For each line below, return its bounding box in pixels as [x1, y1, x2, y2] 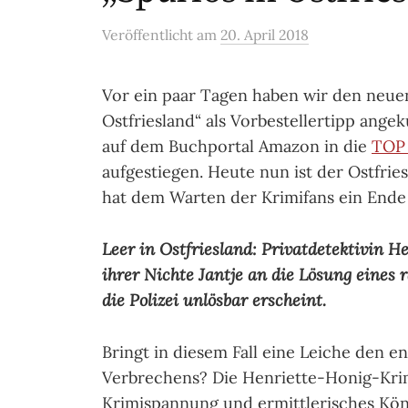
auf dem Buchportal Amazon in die [102, 136, 372, 157]
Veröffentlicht [102, 25, 197, 44]
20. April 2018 [220, 25, 309, 44]
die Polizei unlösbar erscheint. [102, 289, 331, 311]
